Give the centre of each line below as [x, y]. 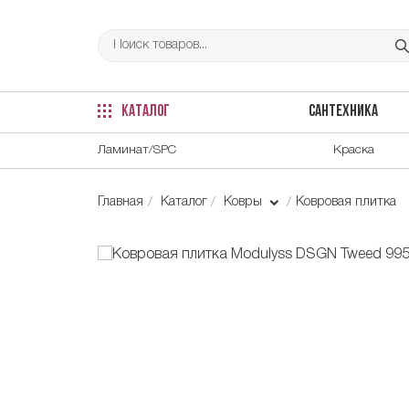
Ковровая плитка [346, 202]
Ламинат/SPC [137, 150]
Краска [354, 150]
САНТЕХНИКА [343, 112]
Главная [121, 202]
